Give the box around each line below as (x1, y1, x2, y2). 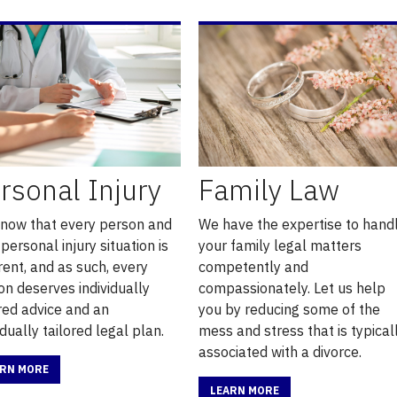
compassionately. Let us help (198, 278, 385, 297)
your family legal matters (198, 236, 362, 254)
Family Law (198, 170, 339, 208)
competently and (198, 257, 308, 276)
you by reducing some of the (198, 300, 380, 318)
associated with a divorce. (198, 342, 362, 361)
